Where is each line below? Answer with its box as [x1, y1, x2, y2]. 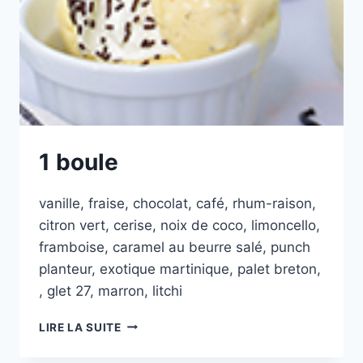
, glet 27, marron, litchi [39, 282, 182, 299]
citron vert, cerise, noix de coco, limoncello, [39, 216, 320, 233]
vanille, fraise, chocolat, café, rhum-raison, [39, 194, 316, 211]
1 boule [39, 147, 118, 176]
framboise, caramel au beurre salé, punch [39, 238, 310, 255]
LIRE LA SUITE [39, 320, 122, 334]
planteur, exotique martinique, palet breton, [39, 260, 321, 277]
